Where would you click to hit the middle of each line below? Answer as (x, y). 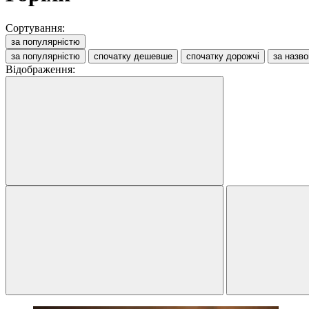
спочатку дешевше (133, 56)
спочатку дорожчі (223, 56)
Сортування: (35, 28)
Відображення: (40, 69)
